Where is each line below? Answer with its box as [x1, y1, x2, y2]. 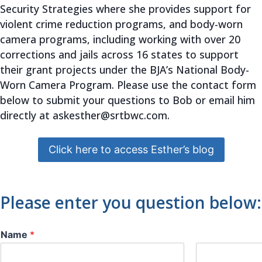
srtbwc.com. [110, 108, 170, 122]
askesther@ [53, 108, 110, 122]
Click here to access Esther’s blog [48, 143, 214, 156]
